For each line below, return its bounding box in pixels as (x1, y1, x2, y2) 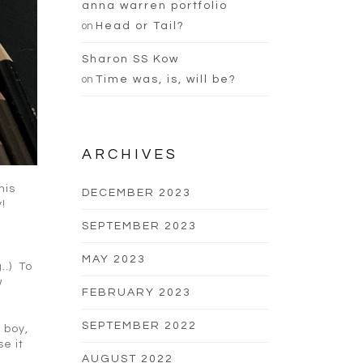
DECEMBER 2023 (82, 187, 191, 199)
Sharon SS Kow (82, 53, 179, 65)
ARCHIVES (82, 147, 178, 162)
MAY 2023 (82, 254, 146, 265)
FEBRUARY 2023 (82, 287, 191, 298)
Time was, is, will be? (96, 74, 237, 85)
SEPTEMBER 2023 (82, 220, 197, 232)
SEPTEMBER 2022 (82, 320, 197, 331)
